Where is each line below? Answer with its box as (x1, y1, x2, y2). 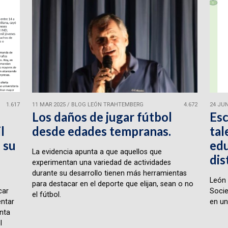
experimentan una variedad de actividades (32, 158, 171, 167)
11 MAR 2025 (32, 101, 66, 108)
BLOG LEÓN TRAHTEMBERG (71, 101, 144, 108)
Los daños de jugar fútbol (32, 109, 172, 124)
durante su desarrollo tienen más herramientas (32, 168, 187, 178)
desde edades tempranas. (32, 123, 171, 138)
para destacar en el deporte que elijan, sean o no (32, 179, 193, 188)
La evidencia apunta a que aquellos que (32, 147, 162, 156)
